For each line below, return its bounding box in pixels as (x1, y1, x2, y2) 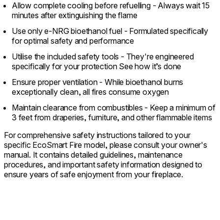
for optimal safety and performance (12, 35, 135, 46)
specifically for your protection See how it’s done (12, 61, 182, 71)
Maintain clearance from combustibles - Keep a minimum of (12, 102, 216, 112)
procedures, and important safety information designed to (4, 159, 203, 169)
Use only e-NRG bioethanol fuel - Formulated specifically (12, 26, 209, 36)
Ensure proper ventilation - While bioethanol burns (12, 77, 184, 87)
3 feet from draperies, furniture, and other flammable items (12, 112, 212, 122)
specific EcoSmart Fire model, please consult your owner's (4, 139, 207, 150)
